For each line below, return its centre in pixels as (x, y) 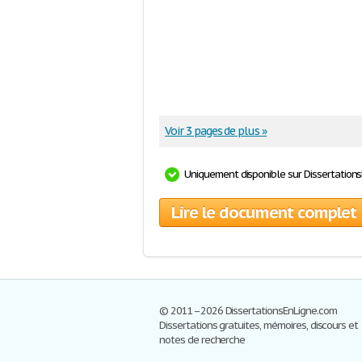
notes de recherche (202, 340)
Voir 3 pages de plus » (216, 131)
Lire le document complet (264, 213)
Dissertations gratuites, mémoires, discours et (259, 325)
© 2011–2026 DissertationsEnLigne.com (248, 311)
